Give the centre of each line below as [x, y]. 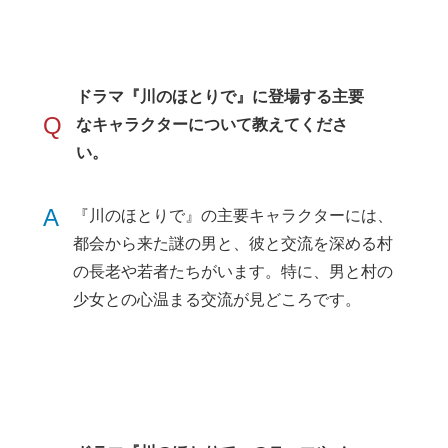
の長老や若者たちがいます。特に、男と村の [233, 272]
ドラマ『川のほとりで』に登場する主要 [220, 97]
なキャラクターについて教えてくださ [212, 125]
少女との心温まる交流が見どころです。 [217, 300]
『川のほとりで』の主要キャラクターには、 [233, 216]
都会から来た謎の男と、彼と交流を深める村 [233, 244]
